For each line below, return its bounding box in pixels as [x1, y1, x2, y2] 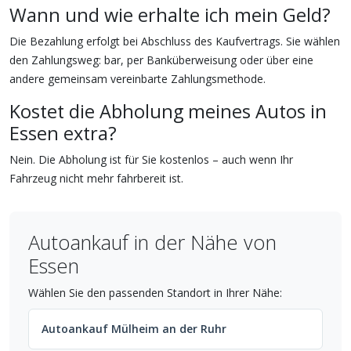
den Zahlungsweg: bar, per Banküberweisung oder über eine [9, 52, 313, 68]
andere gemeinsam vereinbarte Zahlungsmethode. [9, 71, 266, 87]
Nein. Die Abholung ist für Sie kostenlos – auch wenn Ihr [9, 152, 293, 168]
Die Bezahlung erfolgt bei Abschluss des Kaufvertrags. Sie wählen [9, 34, 340, 49]
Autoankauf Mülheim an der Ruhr [42, 321, 226, 337]
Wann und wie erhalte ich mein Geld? [9, 2, 331, 28]
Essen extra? [9, 121, 117, 147]
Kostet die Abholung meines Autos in [9, 99, 327, 125]
